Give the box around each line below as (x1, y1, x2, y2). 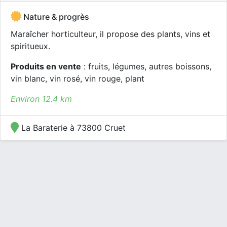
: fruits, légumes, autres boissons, (81, 61, 211, 71)
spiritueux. (11, 41, 50, 51)
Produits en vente (11, 61, 81, 71)
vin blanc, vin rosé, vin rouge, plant (11, 73, 144, 84)
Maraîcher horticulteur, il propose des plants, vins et (11, 29, 210, 39)
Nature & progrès (21, 12, 89, 22)
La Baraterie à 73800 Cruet (19, 123, 126, 133)
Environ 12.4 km (11, 94, 72, 104)
